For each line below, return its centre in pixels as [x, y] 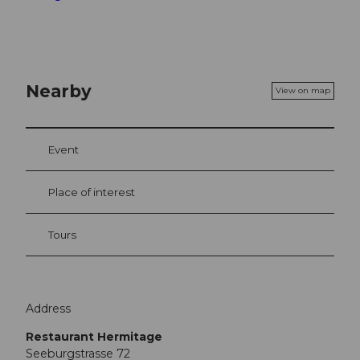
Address [48, 308]
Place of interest [92, 192]
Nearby [59, 90]
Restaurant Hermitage [94, 336]
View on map [303, 91]
